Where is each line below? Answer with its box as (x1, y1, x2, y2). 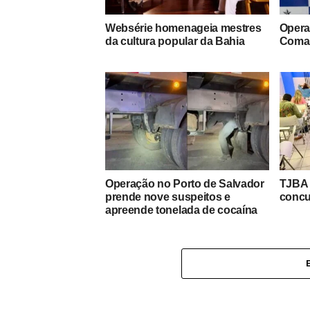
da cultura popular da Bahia (105, 35, 245, 47)
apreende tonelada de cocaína (105, 203, 258, 216)
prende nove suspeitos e (105, 190, 230, 203)
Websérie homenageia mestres (105, 21, 262, 34)
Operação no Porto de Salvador (105, 177, 264, 190)
